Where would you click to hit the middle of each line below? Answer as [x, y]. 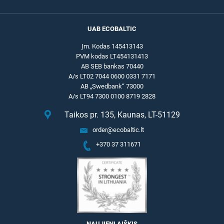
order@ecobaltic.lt [118, 130]
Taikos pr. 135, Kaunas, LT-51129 [122, 115]
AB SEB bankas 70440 [112, 66]
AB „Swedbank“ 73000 [112, 86]
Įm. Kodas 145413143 [112, 46]
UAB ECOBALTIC [112, 29]
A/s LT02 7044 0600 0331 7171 [112, 76]
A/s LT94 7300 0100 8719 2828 [112, 96]
